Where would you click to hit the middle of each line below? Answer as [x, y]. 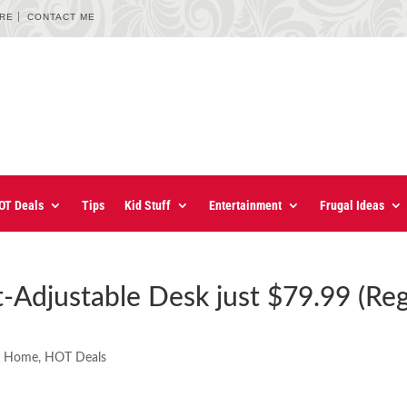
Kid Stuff [148, 206]
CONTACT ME [62, 17]
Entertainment [245, 206]
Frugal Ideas [352, 206]
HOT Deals [76, 358]
